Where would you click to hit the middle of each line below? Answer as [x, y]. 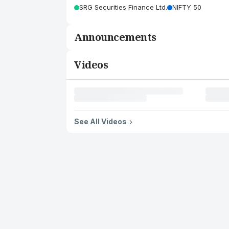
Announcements [115, 37]
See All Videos [100, 121]
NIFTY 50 [187, 7]
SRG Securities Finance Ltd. [123, 7]
